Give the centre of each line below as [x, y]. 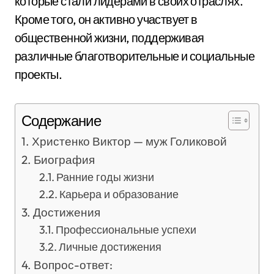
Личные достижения [110, 247]
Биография [64, 160]
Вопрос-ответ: [73, 265]
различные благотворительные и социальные [135, 56]
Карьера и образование [119, 194]
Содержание [61, 120]
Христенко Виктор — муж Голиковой [129, 141]
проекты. [39, 74]
